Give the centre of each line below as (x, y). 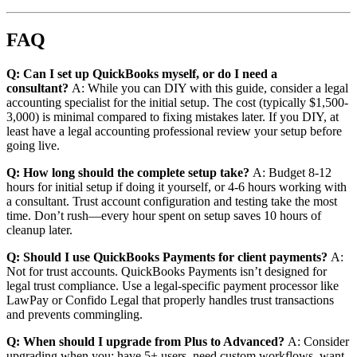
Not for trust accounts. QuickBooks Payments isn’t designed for (167, 271)
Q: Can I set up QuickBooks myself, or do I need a (142, 73)
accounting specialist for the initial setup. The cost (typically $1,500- (177, 102)
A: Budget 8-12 (290, 172)
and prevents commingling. (75, 314)
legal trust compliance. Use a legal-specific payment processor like (173, 285)
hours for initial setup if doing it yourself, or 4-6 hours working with (177, 186)
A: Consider (317, 341)
